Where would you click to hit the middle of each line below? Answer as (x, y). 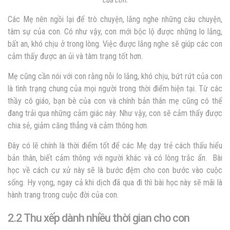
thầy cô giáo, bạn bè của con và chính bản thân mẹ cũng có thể (115, 101)
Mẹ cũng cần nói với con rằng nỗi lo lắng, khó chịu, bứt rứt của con (115, 76)
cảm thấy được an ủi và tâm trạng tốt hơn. (75, 56)
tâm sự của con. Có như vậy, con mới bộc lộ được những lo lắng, (115, 31)
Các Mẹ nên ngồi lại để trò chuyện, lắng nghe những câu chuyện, (115, 19)
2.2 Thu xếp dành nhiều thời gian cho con (99, 218)
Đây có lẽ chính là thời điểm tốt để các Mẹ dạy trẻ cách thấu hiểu (115, 145)
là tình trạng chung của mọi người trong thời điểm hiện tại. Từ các (115, 88)
